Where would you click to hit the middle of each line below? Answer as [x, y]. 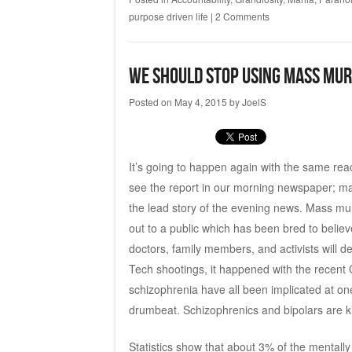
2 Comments [242, 16]
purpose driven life [168, 16]
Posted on [151, 101]
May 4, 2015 [200, 101]
